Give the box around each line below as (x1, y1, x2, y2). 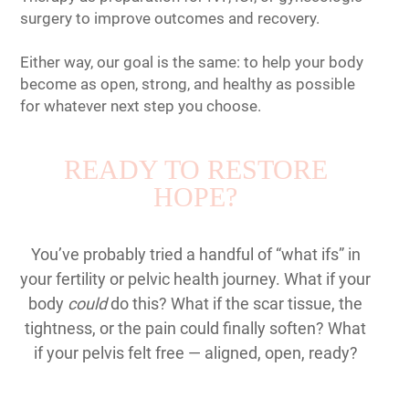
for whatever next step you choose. (20, 97, 261, 115)
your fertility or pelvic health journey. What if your (20, 269, 371, 288)
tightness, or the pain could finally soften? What (25, 319, 366, 338)
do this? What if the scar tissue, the (107, 294, 362, 313)
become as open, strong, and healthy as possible (20, 75, 355, 93)
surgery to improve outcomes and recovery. (20, 9, 320, 27)
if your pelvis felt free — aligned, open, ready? (33, 343, 358, 362)
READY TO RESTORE (63, 154, 328, 184)
